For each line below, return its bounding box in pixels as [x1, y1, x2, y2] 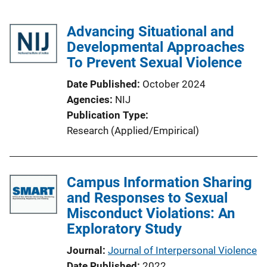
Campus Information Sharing [67, 173, 252, 191]
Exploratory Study [67, 220, 182, 237]
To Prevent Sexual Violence [67, 54, 242, 71]
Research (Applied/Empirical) [67, 124, 199, 136]
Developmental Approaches [67, 38, 244, 55]
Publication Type [67, 108, 145, 121]
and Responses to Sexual [67, 189, 228, 206]
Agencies [67, 93, 110, 105]
